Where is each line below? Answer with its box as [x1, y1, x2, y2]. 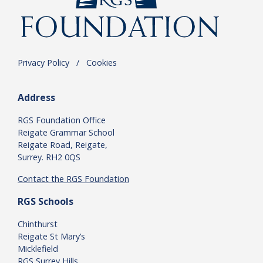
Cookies [86, 56, 117, 68]
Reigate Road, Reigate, [18, 139, 107, 150]
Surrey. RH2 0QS [18, 151, 80, 163]
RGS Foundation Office [18, 114, 106, 126]
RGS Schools [18, 194, 73, 208]
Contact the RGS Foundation [18, 173, 129, 184]
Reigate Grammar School [18, 126, 114, 138]
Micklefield [18, 242, 58, 254]
